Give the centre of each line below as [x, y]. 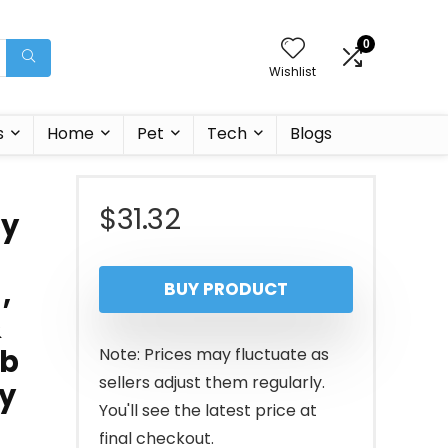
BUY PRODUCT [226, 289]
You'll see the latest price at [208, 410]
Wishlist [292, 71]
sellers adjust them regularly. [212, 382]
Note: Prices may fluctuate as [214, 354]
